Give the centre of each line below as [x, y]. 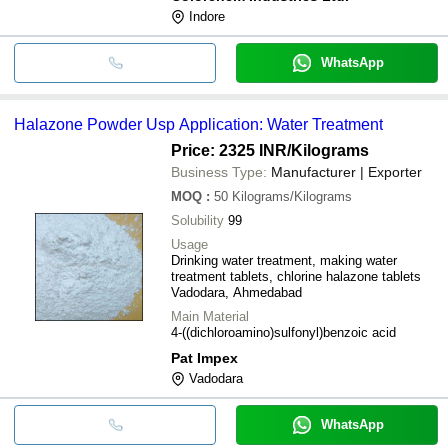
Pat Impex [204, 357]
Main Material [210, 316]
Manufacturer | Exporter [346, 171]
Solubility [197, 220]
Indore [207, 16]
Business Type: [219, 171]
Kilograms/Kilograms [292, 196]
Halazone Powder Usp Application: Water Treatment [198, 124]
